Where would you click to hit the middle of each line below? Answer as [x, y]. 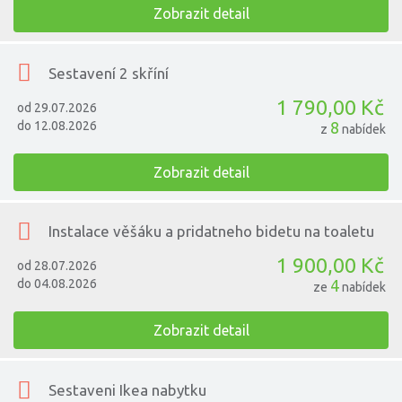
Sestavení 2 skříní [109, 73]
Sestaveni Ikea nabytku [128, 389]
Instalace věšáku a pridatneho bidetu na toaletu [212, 232]
